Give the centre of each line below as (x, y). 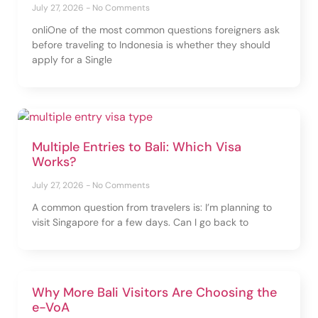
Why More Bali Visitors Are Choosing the (154, 292)
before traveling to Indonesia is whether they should (151, 44)
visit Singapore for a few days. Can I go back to (140, 222)
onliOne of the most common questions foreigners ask (156, 29)
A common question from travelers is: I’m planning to (152, 207)
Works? (54, 161)
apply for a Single (72, 59)
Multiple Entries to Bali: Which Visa (137, 147)
